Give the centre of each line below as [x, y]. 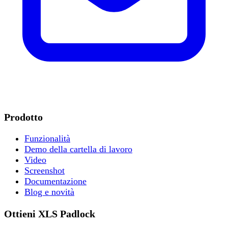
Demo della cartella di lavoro [78, 149]
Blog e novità [49, 192]
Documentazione [55, 181]
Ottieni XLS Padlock [50, 213]
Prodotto [23, 117]
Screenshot [45, 171]
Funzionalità [47, 139]
